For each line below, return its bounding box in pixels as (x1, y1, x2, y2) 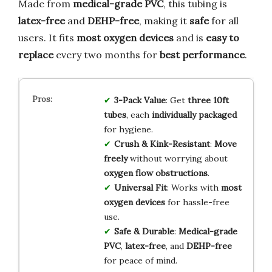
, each (126, 109, 152, 120)
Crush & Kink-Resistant (114, 138, 210, 149)
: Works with (166, 182, 221, 193)
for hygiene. (103, 123, 153, 135)
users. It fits (18, 31, 76, 44)
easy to (206, 31, 239, 44)
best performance (160, 48, 245, 61)
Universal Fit (114, 182, 167, 193)
